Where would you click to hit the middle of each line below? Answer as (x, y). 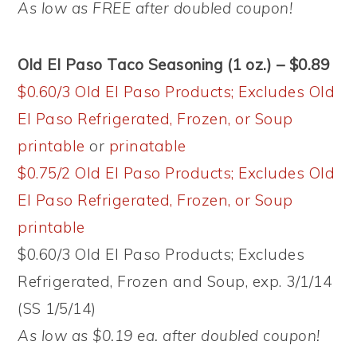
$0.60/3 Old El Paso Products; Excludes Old (177, 92)
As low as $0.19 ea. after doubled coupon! (169, 336)
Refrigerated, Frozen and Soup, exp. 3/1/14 (175, 282)
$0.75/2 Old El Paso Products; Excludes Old (177, 173)
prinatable (147, 146)
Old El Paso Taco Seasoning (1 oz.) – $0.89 (174, 65)
